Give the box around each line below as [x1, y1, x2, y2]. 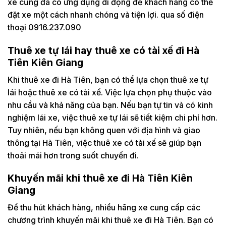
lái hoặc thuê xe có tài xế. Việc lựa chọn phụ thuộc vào [8, 87, 212, 97]
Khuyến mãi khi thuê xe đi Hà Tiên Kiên [8, 172, 193, 185]
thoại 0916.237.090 [8, 22, 81, 33]
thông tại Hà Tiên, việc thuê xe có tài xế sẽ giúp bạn [8, 137, 201, 148]
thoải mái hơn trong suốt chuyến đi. [8, 150, 139, 160]
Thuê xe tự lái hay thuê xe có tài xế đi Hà [8, 44, 199, 57]
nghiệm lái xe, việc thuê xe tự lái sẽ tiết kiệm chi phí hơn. [8, 112, 217, 123]
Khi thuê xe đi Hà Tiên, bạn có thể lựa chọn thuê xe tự [8, 74, 208, 85]
